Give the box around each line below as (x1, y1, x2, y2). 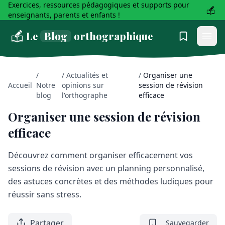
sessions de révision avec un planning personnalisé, (8, 163, 204, 174)
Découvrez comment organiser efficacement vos (8, 150, 193, 161)
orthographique (74, 29, 153, 43)
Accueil (8, 80, 32, 90)
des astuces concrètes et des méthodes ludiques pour (8, 176, 213, 187)
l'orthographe (61, 90, 107, 100)
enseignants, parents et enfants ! (8, 10, 120, 20)
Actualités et (66, 70, 108, 80)
